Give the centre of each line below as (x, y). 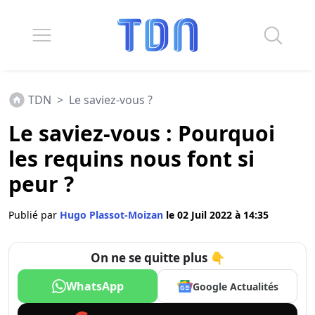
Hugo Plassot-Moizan (113, 215)
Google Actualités (235, 286)
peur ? (41, 184)
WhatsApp (95, 286)
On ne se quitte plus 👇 (157, 258)
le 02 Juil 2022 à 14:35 (217, 215)
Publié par (34, 215)
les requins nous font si (131, 159)
